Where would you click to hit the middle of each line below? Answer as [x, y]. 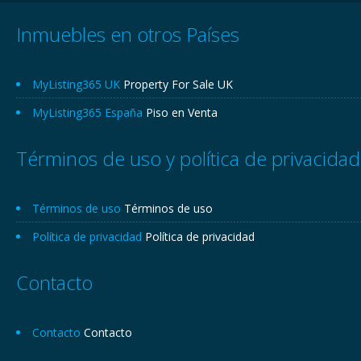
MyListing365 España [89, 112]
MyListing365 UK [78, 84]
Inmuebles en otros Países [128, 34]
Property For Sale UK [178, 84]
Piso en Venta [182, 112]
